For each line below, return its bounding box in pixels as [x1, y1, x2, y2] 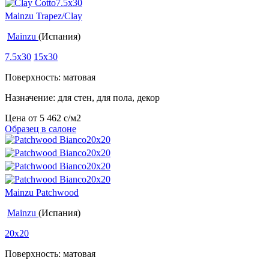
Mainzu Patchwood [5, 187, 79, 198]
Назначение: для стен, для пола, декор [5, 92, 160, 103]
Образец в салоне [5, 124, 76, 134]
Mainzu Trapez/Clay [5, 11, 82, 22]
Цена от [5, 113, 40, 124]
